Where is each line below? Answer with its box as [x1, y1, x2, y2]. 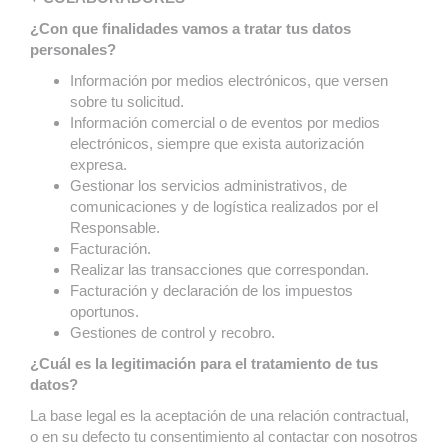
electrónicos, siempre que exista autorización [70, 135, 364, 152]
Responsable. [70, 219, 160, 236]
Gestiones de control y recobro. [70, 324, 275, 341]
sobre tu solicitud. [70, 93, 184, 110]
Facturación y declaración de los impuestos [70, 282, 353, 299]
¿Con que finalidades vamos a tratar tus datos [30, 20, 351, 37]
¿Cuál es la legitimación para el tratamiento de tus [30, 355, 378, 372]
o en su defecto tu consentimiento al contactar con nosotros [30, 428, 418, 445]
